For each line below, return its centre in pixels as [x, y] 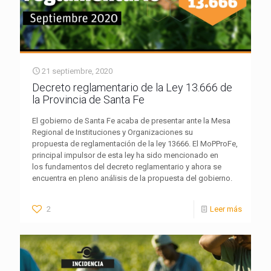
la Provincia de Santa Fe [88, 99]
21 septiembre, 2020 [77, 71]
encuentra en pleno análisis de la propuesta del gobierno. [132, 178]
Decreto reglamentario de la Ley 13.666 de [132, 87]
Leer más [226, 209]
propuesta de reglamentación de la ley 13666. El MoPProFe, [135, 143]
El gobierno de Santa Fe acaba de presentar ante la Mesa [131, 120]
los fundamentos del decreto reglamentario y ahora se [127, 166]
